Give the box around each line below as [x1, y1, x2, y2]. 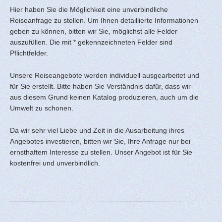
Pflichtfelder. [10, 49, 48, 57]
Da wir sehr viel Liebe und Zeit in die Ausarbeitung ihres [10, 126, 184, 134]
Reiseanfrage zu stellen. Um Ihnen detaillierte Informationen [10, 16, 198, 25]
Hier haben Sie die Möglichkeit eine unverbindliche [10, 5, 168, 14]
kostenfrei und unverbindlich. [10, 159, 100, 167]
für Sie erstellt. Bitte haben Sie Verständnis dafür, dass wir [10, 82, 191, 91]
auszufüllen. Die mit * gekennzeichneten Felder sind [10, 38, 172, 47]
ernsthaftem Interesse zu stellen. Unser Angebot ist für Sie [10, 148, 192, 156]
